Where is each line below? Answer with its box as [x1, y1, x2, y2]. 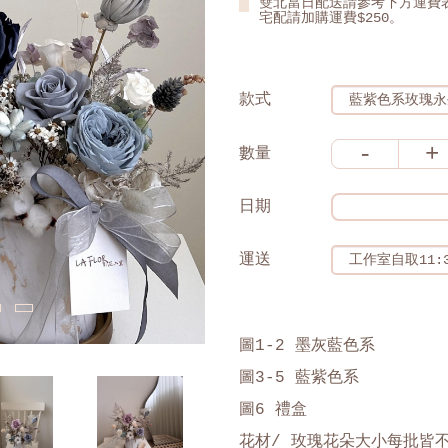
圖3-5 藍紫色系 [239, 369, 359, 387]
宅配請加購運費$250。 [259, 10, 403, 26]
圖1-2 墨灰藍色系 [239, 337, 375, 355]
